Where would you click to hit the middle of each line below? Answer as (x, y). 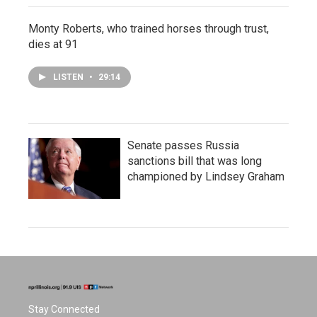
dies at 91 (53, 44)
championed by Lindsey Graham (206, 177)
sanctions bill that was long (195, 161)
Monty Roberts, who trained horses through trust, (149, 29)
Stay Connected (64, 310)
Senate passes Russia (183, 145)
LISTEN (69, 77)
